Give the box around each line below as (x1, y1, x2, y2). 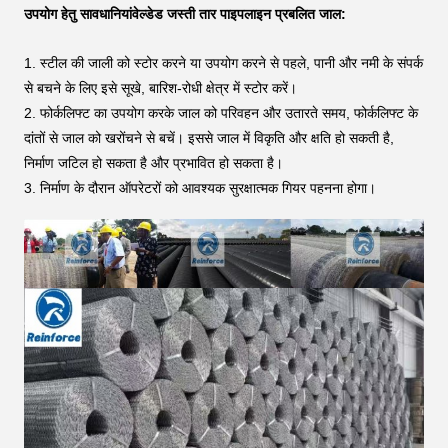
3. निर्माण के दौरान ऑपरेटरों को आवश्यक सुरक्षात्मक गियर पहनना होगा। (24, 180, 376, 197)
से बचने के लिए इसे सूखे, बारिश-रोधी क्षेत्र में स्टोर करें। (24, 80, 297, 97)
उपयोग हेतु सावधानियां (24, 6, 132, 23)
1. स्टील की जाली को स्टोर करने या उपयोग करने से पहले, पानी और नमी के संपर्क (24, 55, 423, 72)
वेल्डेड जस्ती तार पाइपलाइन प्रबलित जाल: (132, 6, 346, 23)
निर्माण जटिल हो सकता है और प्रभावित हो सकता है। (24, 155, 283, 172)
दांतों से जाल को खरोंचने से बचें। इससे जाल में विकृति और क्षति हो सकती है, (24, 130, 394, 147)
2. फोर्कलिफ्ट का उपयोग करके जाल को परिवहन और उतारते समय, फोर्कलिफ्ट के (24, 105, 418, 122)
